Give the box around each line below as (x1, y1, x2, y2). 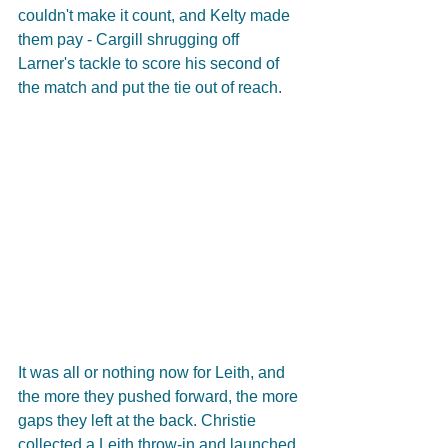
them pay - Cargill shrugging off (18, 30, 243, 48)
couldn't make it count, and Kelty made (18, 6, 294, 24)
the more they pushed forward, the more (18, 387, 302, 405)
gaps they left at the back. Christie (18, 411, 260, 429)
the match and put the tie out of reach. (18, 78, 282, 96)
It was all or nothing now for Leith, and (18, 363, 289, 381)
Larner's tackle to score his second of (18, 54, 283, 72)
